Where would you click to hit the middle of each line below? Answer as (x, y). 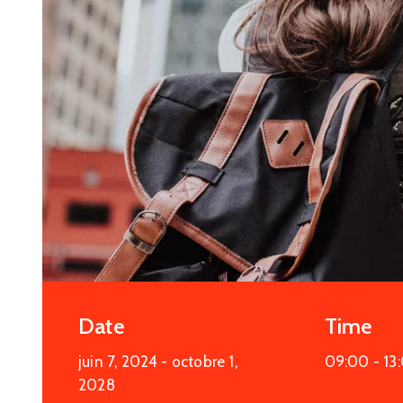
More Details (180, 41)
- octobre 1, (199, 362)
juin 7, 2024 (118, 362)
